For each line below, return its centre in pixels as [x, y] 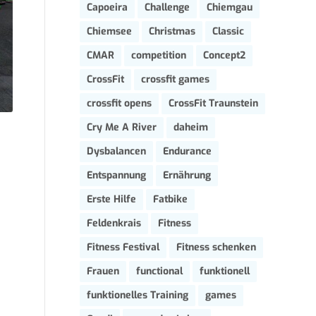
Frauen [103, 271]
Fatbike [170, 199]
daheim [191, 127]
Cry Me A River [122, 127]
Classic [228, 31]
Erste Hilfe [111, 199]
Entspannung [116, 175]
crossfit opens [119, 103]
